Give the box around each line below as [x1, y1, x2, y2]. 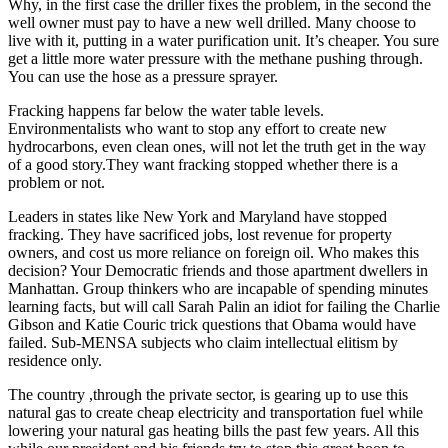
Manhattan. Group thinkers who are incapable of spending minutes [8, 279, 428, 297]
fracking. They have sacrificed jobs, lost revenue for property [8, 225, 392, 243]
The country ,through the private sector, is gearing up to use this [8, 385, 408, 403]
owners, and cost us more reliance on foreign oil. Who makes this [8, 243, 419, 261]
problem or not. [8, 173, 105, 191]
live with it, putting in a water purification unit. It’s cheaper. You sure [8, 31, 439, 49]
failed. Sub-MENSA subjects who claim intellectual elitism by [8, 333, 398, 351]
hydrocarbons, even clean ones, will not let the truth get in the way [8, 137, 426, 155]
